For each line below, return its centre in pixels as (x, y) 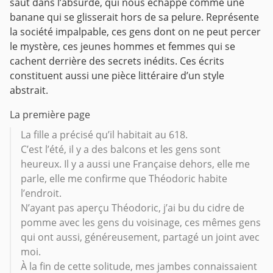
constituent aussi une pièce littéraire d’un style (117, 75)
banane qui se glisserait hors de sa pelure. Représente (134, 17)
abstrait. (35, 90)
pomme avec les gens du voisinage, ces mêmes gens (141, 222)
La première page (50, 114)
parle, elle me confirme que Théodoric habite (124, 178)
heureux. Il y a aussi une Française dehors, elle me (135, 164)
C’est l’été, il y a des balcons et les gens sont (121, 149)
